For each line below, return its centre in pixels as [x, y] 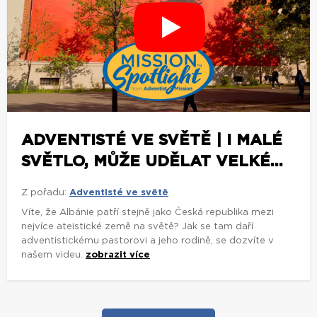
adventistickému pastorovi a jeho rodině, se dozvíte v [148, 241]
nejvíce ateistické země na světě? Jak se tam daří [137, 227]
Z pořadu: [44, 193]
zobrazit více [118, 255]
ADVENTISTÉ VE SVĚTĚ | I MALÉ [152, 140]
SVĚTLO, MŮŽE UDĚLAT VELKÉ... [152, 162]
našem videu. [53, 255]
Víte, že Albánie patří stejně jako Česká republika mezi [148, 213]
